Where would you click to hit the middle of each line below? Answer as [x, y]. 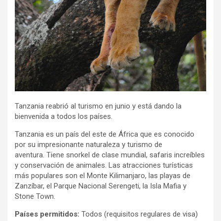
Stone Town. [35, 197]
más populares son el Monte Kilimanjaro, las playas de [103, 176]
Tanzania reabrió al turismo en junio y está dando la [98, 106]
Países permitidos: [47, 214]
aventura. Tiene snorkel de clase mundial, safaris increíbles [110, 155]
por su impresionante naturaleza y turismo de [89, 145]
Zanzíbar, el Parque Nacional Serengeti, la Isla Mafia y [101, 186]
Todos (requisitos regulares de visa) [139, 214]
